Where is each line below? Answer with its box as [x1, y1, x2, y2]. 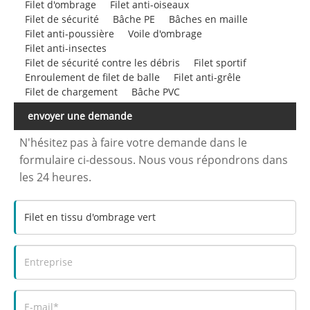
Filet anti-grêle [173, 71, 241, 84]
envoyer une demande [28, 109, 132, 122]
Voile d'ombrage [127, 27, 202, 41]
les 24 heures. [19, 169, 92, 185]
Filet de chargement [24, 85, 118, 99]
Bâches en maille [168, 12, 248, 26]
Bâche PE [112, 12, 155, 26]
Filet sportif [193, 56, 246, 70]
